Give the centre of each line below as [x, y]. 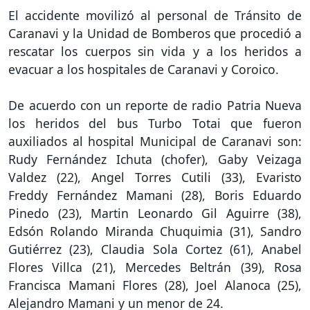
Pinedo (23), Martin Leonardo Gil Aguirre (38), [155, 213]
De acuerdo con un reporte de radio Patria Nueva [155, 106]
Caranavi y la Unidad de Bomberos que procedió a [155, 34]
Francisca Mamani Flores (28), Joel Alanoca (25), [155, 285]
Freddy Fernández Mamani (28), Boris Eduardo [155, 195]
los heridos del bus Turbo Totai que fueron [155, 124]
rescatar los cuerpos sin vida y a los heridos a [155, 52]
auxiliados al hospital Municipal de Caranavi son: [155, 142]
